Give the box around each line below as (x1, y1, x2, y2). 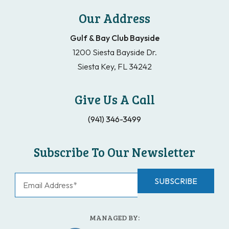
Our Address (79, 10, 150, 27)
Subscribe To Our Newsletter (34, 144, 195, 161)
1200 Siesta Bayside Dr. (72, 47, 157, 58)
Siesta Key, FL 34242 (77, 61, 152, 72)
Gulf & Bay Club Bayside (70, 33, 159, 43)
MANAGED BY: (89, 213, 140, 223)
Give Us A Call (74, 91, 155, 108)
